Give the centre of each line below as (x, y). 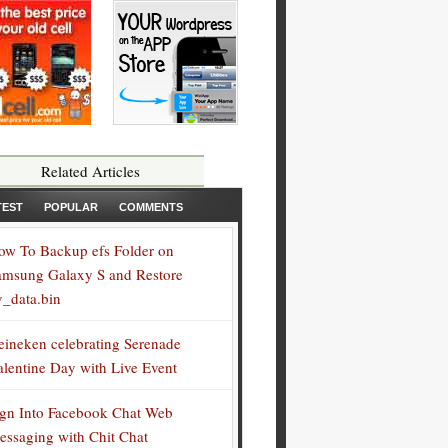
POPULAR (71, 207)
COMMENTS (151, 207)
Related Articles (90, 171)
